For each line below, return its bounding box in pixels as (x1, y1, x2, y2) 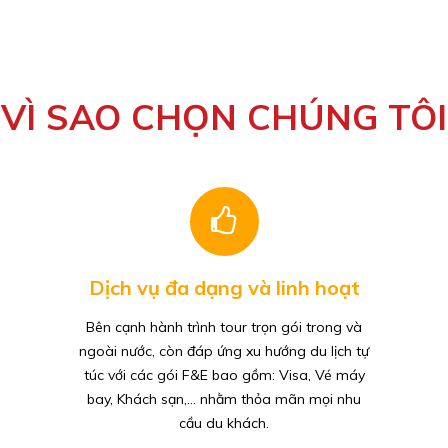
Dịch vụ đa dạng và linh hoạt (88, 274, 360, 300)
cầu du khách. (179, 413, 269, 432)
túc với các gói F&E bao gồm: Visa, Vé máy (83, 365, 365, 384)
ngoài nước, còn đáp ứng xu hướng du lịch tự (79, 341, 369, 360)
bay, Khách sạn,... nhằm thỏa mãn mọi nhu (87, 389, 361, 408)
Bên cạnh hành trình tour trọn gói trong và (86, 317, 362, 336)
